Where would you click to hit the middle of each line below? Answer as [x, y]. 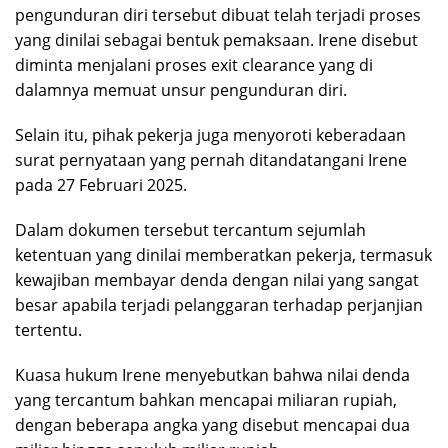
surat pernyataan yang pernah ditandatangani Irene [211, 160]
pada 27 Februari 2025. [101, 185]
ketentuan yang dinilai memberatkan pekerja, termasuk [223, 255]
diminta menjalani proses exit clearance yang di [194, 65]
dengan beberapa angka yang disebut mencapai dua [212, 425]
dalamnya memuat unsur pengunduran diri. [181, 90]
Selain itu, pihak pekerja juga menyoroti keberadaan [210, 135]
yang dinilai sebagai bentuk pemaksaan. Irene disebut [216, 40]
